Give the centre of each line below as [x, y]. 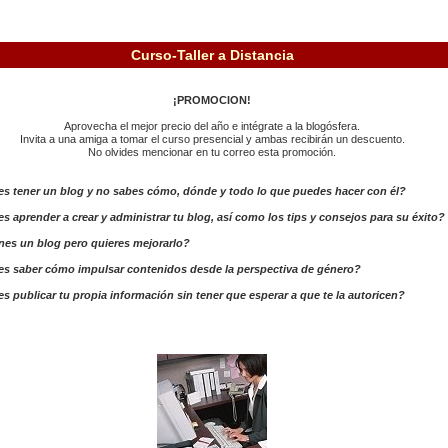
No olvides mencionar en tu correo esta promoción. [212, 151]
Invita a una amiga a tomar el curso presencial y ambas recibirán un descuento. [212, 138]
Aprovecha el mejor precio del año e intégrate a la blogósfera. [212, 125]
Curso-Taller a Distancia [212, 54]
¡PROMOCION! [212, 99]
